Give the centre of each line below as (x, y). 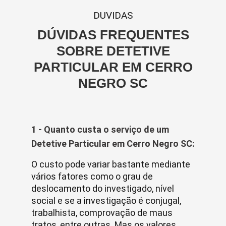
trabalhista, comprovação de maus (102, 213)
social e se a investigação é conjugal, (106, 201)
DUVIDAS (113, 15)
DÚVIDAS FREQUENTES (113, 35)
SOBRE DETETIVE (113, 51)
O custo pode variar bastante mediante (111, 164)
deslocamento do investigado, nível (103, 188)
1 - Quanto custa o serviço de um (100, 129)
